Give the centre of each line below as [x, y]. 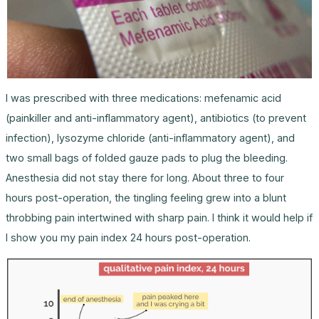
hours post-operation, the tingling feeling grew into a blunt [146, 198]
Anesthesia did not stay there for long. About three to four [145, 178]
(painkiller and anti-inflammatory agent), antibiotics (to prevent [156, 118]
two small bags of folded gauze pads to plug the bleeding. [147, 158]
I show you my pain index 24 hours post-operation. [128, 238]
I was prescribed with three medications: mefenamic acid [143, 98]
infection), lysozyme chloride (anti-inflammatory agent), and [150, 138]
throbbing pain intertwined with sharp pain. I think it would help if [159, 218]
